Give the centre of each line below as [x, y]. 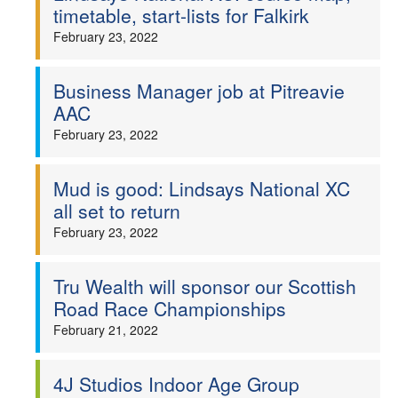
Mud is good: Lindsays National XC [202, 188]
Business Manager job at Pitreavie [199, 91]
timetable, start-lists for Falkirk [181, 15]
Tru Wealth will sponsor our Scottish [205, 286]
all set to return [117, 211]
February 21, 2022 [106, 330]
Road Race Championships [170, 308]
